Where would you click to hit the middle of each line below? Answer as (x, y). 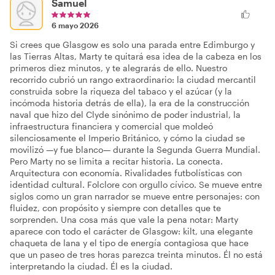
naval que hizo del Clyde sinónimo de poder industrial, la (125, 114)
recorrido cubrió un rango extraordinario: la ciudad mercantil (133, 79)
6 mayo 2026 (75, 25)
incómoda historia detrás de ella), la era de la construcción (130, 103)
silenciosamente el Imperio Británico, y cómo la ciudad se (127, 138)
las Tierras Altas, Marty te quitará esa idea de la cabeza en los (136, 56)
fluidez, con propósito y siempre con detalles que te (115, 208)
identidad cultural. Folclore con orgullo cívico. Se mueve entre (136, 184)
